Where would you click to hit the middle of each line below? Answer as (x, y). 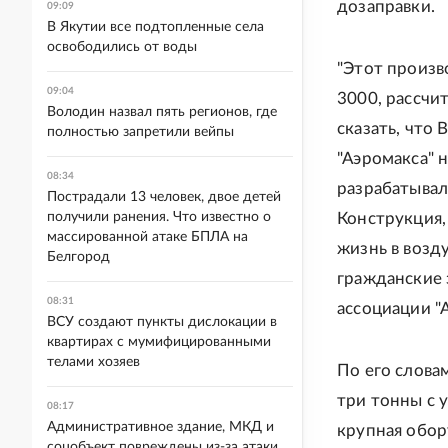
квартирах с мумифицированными (159, 342)
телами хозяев (93, 362)
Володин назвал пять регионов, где (162, 112)
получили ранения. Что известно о (159, 217)
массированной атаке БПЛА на (147, 237)
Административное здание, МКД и (160, 427)
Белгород (78, 257)
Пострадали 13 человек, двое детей (164, 197)
